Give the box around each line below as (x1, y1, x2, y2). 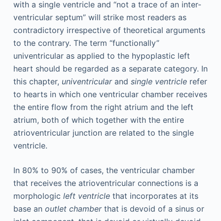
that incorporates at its (110, 191, 198, 201)
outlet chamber (44, 204, 102, 214)
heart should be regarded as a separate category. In (13, 64, 208, 74)
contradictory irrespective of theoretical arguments (13, 25, 205, 35)
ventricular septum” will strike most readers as (13, 12, 186, 22)
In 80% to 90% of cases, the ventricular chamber (13, 165, 195, 175)
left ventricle (63, 191, 110, 201)
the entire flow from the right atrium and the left (13, 102, 193, 112)
